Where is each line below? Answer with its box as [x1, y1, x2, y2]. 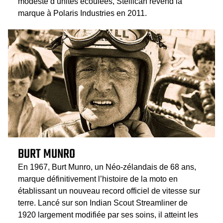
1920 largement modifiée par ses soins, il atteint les [18, 211, 198, 220]
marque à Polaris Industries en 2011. [18, 9, 147, 18]
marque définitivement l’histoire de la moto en [18, 175, 178, 184]
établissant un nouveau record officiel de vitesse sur [18, 187, 200, 196]
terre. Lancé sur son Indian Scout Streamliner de [18, 199, 188, 208]
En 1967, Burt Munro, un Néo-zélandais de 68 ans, [18, 163, 196, 172]
